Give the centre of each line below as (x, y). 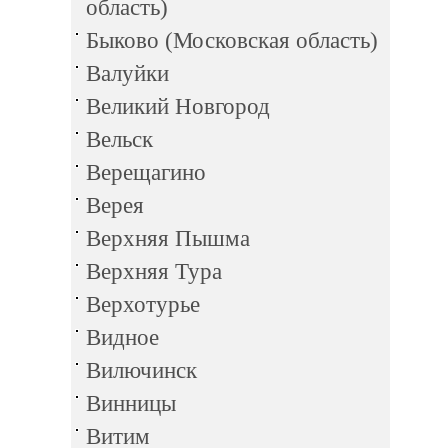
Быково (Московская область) (232, 40)
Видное (122, 337)
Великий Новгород (178, 106)
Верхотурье (143, 304)
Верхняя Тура (154, 271)
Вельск (119, 139)
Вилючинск (141, 370)
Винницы (131, 403)
